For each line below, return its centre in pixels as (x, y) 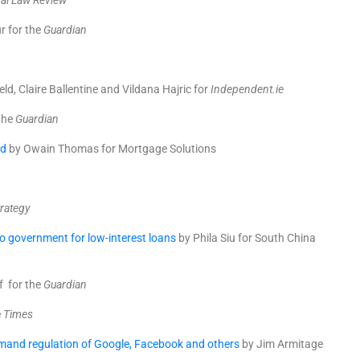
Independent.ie (247, 89)
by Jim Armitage (281, 344)
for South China (276, 238)
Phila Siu (214, 238)
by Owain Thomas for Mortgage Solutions (111, 149)
